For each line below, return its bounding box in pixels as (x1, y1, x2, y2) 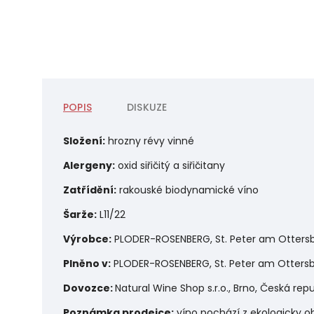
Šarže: (63, 207, 97, 221)
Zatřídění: (63, 182, 116, 197)
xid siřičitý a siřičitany (124, 158, 225, 172)
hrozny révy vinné (108, 133, 194, 148)
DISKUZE (127, 100, 168, 114)
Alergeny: (63, 158, 115, 172)
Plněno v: (63, 256, 111, 271)
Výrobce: (63, 231, 111, 246)
